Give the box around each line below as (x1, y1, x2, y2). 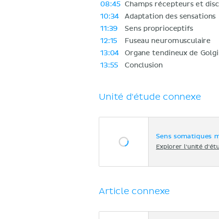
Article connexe (99, 185, 170, 197)
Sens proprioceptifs (125, 25, 193, 32)
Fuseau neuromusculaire (125, 37, 211, 44)
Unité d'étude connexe (99, 91, 201, 103)
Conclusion (125, 62, 163, 69)
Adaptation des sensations (125, 13, 216, 20)
